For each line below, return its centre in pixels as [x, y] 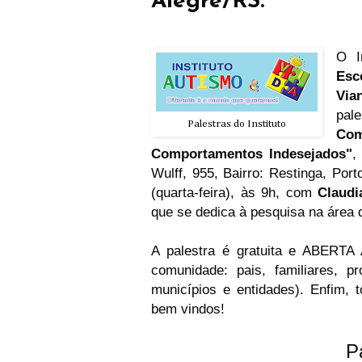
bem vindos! [188, 309]
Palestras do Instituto [237, 124]
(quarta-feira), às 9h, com [235, 193]
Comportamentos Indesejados [249, 154]
